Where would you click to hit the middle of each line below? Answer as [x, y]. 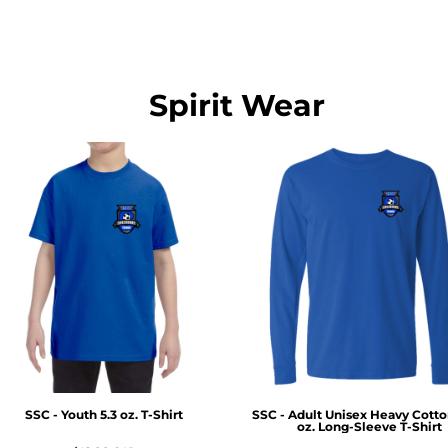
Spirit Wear [237, 105]
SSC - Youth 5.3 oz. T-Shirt [104, 415]
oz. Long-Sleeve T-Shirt [370, 427]
